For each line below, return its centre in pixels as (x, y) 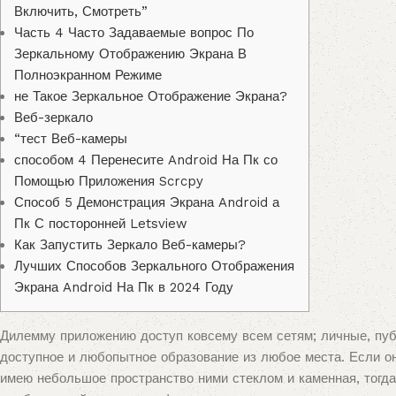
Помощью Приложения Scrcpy (109, 182)
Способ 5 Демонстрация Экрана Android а (147, 203)
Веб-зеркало (53, 118)
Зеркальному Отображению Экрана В (130, 54)
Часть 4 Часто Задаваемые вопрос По (134, 33)
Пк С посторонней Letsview (101, 224)
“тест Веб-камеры (71, 139)
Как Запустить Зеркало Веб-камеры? (130, 245)
